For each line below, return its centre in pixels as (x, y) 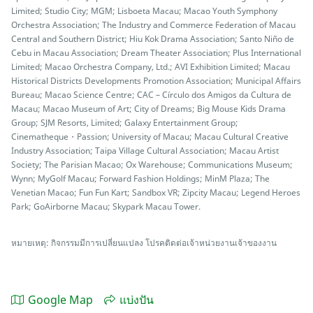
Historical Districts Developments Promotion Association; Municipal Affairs (156, 81)
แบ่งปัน (137, 300)
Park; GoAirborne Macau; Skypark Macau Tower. (106, 206)
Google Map (60, 300)
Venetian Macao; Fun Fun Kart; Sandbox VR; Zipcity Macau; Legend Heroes (156, 192)
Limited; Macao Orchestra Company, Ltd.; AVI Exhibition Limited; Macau (151, 67)
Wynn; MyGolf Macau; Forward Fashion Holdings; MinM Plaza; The (140, 179)
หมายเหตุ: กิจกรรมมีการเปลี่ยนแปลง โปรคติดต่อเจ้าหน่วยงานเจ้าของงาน (144, 243)
